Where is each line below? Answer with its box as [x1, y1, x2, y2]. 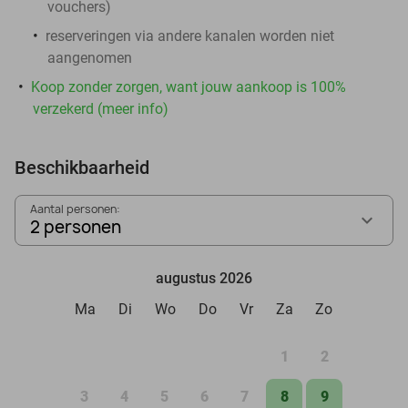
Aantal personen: [30, 200, 120, 217]
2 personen [30, 215, 121, 239]
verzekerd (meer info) [33, 99, 168, 117]
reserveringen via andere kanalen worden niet [46, 26, 334, 45]
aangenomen [47, 48, 132, 66]
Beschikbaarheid [15, 156, 149, 178]
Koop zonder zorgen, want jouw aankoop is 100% [31, 77, 346, 96]
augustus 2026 [156, 269, 252, 287]
